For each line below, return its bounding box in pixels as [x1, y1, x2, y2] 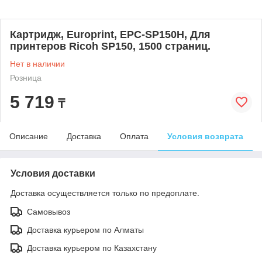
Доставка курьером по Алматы [27, 225, 144, 235]
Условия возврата [167, 132, 243, 141]
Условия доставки [11, 168, 95, 178]
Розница [10, 73, 42, 82]
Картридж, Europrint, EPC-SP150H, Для [10, 29, 211, 40]
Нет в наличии [10, 59, 65, 68]
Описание [9, 132, 48, 141]
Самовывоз [27, 207, 70, 216]
